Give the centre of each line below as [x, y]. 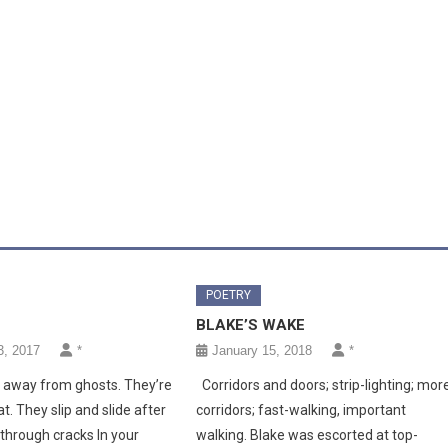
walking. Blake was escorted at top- [307, 434]
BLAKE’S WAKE [251, 324]
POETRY [229, 294]
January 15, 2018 [262, 350]
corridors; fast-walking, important [301, 409]
